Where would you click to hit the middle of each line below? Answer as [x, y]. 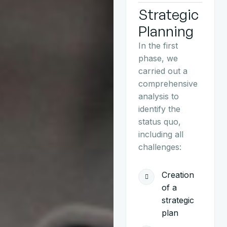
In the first [158, 46]
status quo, [160, 122]
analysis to [159, 97]
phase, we [158, 59]
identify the [159, 109]
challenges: [160, 147]
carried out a [163, 71]
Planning [166, 31]
